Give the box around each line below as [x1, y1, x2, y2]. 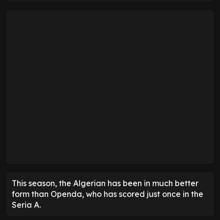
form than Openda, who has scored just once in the [12, 189, 203, 199]
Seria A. [12, 199, 41, 210]
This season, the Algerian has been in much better [12, 178, 198, 188]
